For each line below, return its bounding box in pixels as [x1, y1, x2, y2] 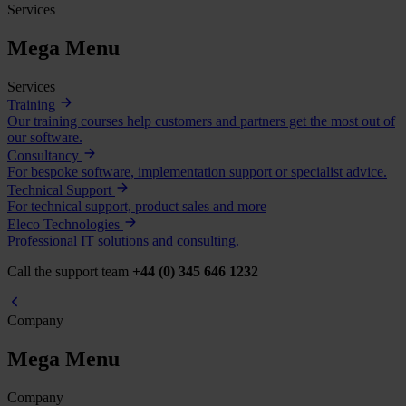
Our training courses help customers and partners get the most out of [7, 113, 395, 130]
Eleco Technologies [7, 217, 123, 233]
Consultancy [7, 148, 82, 164]
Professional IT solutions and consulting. [7, 233, 239, 249]
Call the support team [7, 264, 132, 280]
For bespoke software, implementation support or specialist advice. [7, 164, 387, 180]
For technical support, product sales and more [7, 198, 266, 215]
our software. [7, 130, 82, 146]
